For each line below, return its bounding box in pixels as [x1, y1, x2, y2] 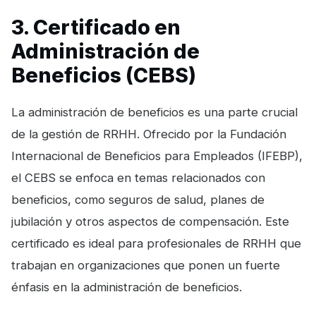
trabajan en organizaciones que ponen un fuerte [11, 257, 280, 272]
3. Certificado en [11, 14, 181, 39]
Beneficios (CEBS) [11, 62, 196, 87]
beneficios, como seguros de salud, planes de [11, 192, 265, 207]
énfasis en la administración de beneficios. [11, 279, 242, 294]
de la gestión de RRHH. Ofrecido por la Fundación [11, 126, 286, 141]
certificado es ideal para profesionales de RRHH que [11, 236, 301, 250]
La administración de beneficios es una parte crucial [11, 104, 298, 119]
